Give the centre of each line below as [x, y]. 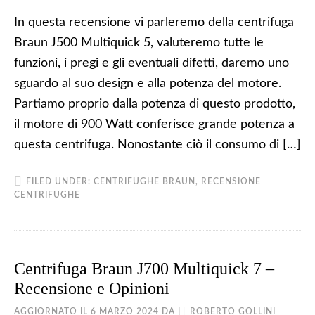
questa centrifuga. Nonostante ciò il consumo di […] [157, 145]
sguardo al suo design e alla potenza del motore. [148, 84]
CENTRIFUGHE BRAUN [144, 181]
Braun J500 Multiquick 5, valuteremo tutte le [139, 43]
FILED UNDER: [60, 181]
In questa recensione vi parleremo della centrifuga [154, 22]
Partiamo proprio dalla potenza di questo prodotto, [155, 104]
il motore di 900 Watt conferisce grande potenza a [154, 124]
